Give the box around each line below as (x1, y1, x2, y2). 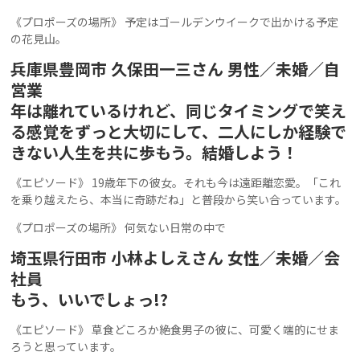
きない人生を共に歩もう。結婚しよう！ (10, 140, 299, 164)
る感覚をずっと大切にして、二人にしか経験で (10, 119, 347, 143)
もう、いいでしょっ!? (10, 287, 169, 311)
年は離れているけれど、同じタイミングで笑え (10, 98, 347, 122)
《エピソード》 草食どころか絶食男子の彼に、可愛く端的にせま (10, 321, 340, 337)
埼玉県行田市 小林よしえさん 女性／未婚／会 (10, 245, 341, 269)
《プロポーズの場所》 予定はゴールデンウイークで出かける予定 (10, 13, 339, 30)
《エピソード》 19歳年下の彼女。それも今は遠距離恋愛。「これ (10, 174, 342, 190)
